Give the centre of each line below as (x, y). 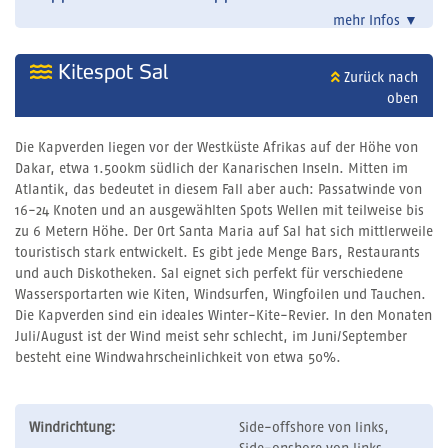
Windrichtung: (72, 428)
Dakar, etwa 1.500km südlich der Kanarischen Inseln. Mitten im (211, 169)
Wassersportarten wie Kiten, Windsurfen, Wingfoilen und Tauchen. (220, 295)
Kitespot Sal (110, 72)
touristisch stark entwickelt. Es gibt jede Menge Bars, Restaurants (217, 253)
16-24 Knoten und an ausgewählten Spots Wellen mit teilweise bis (219, 211)
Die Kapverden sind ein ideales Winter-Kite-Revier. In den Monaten (223, 316)
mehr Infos (368, 21)
